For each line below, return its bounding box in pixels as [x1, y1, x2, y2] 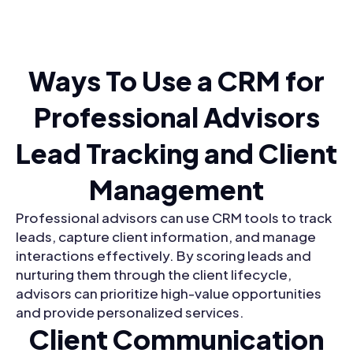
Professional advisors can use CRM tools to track [16, 209, 332, 227]
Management [89, 173, 264, 207]
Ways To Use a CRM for [28, 64, 325, 98]
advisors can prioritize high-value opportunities [16, 284, 321, 303]
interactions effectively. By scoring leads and [16, 247, 311, 265]
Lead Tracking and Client [16, 136, 337, 171]
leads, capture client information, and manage [16, 228, 316, 246]
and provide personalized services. [16, 303, 244, 321]
